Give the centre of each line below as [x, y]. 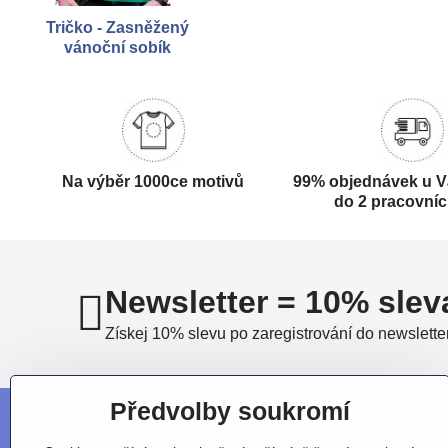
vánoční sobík [117, 47]
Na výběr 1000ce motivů [153, 181]
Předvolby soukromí [230, 411]
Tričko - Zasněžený [117, 27]
